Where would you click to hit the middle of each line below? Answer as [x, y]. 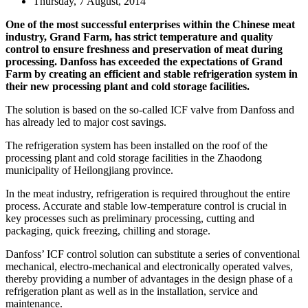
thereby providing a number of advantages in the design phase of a [149, 278]
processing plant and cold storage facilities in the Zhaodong [134, 157]
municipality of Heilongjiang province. [89, 170]
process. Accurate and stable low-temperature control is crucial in [146, 206]
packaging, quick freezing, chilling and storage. [108, 230]
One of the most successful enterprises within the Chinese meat [150, 24]
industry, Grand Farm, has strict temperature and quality [139, 36]
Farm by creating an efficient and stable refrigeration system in [152, 74]
